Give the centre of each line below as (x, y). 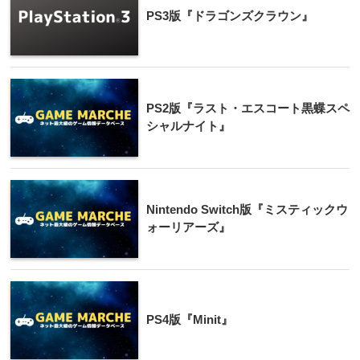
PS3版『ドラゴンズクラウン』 (230, 15)
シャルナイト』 (188, 125)
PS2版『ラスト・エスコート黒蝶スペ (248, 108)
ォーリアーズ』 (188, 227)
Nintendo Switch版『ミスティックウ (247, 209)
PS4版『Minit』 (190, 319)
